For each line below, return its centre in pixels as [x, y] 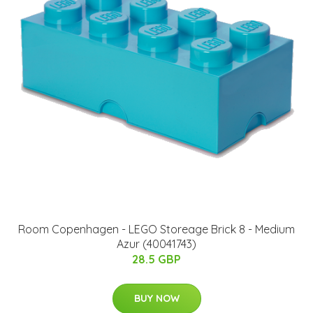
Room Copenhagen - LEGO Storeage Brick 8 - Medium [156, 229]
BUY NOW [156, 298]
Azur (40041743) [156, 243]
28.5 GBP [156, 259]
